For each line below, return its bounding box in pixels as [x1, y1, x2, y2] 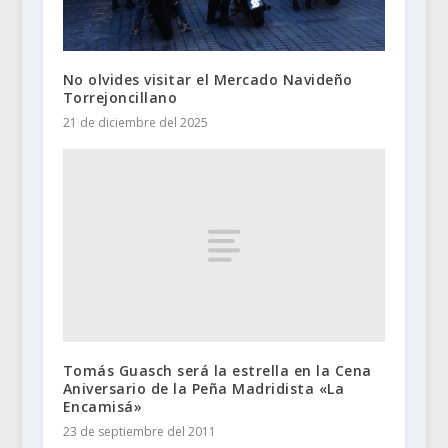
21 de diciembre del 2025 [62, 113, 208, 131]
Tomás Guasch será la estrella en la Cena [62, 361, 372, 381]
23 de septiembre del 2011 [62, 423, 216, 441]
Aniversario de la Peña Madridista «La [62, 379, 345, 399]
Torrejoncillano [62, 87, 178, 107]
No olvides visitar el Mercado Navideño [62, 69, 353, 89]
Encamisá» [62, 397, 143, 417]
